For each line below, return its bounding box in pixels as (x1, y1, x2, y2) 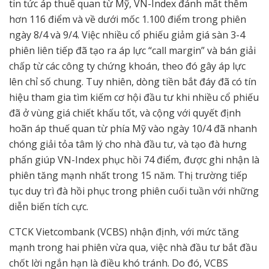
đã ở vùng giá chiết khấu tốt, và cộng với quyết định (9, 106, 241, 119)
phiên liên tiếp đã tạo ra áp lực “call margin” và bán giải (9, 43, 256, 57)
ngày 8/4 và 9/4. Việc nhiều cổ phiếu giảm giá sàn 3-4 (9, 28, 245, 41)
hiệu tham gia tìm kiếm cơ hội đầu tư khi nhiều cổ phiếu (9, 90, 259, 104)
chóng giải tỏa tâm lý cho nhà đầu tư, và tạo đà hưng (9, 137, 247, 151)
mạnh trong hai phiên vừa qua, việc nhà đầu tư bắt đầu (9, 240, 257, 254)
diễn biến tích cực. (9, 199, 88, 213)
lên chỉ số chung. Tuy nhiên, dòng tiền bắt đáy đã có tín (9, 74, 256, 88)
